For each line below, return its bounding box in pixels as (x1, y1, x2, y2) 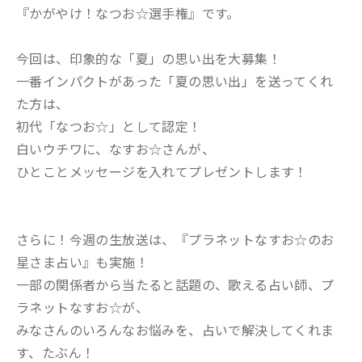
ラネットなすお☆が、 (16, 297, 149, 317)
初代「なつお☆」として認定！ (16, 116, 202, 136)
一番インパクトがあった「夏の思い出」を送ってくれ (16, 71, 334, 90)
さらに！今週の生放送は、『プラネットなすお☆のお (16, 229, 335, 249)
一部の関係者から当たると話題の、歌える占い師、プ (16, 275, 335, 294)
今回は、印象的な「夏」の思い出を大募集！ (16, 48, 281, 68)
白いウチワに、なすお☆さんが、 (16, 139, 215, 158)
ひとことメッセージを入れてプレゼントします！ (16, 162, 308, 181)
